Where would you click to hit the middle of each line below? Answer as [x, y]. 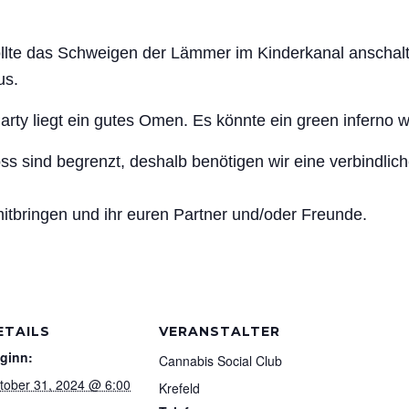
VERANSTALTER [220, 331]
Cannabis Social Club [220, 360]
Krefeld [179, 388]
